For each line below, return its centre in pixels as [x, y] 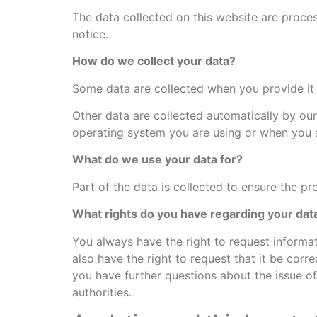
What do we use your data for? [157, 160]
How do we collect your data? [154, 61]
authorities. [102, 292]
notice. [90, 34]
